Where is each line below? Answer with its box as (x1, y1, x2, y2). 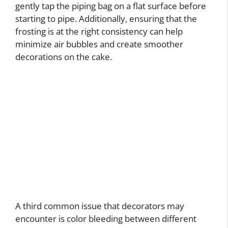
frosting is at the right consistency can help (15, 25, 183, 38)
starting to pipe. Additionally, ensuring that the (15, 13, 197, 25)
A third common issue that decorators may (15, 200, 184, 212)
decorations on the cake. (15, 51, 112, 63)
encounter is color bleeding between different (15, 213, 196, 224)
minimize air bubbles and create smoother (15, 38, 183, 50)
